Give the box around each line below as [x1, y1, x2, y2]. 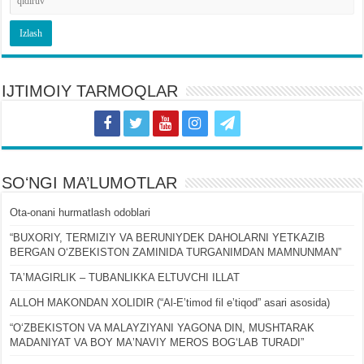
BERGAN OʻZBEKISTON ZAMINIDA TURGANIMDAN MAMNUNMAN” [10, 245, 342, 258]
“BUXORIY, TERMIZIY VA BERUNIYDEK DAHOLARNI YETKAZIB [10, 231, 326, 244]
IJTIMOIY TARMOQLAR [2, 81, 179, 100]
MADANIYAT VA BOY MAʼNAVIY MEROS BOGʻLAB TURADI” [10, 336, 305, 349]
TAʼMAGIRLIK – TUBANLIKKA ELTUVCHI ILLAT [10, 271, 240, 284]
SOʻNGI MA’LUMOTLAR [2, 173, 178, 192]
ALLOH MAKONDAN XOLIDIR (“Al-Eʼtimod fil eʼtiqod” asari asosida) [10, 296, 331, 309]
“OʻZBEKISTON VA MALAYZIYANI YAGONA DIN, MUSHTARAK [10, 321, 315, 334]
